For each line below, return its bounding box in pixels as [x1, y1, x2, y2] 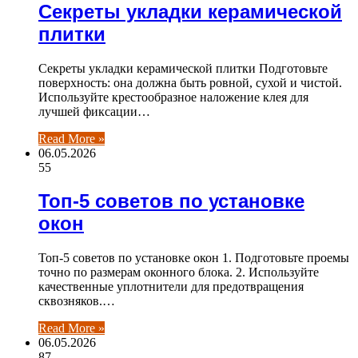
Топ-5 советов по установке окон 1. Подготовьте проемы [38, 251, 349, 265]
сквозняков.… [38, 294, 115, 308]
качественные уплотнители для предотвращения [38, 280, 304, 294]
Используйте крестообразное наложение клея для [38, 89, 308, 104]
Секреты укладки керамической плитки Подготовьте [38, 61, 328, 75]
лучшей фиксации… [38, 104, 150, 118]
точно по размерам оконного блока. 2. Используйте [38, 265, 319, 280]
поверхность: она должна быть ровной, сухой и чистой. [38, 75, 342, 89]
